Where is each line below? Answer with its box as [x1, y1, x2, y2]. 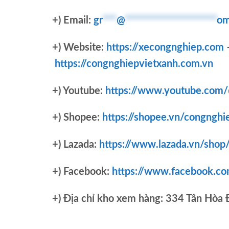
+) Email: [52, 15, 94, 26]
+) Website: [52, 42, 106, 53]
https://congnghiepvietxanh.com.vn [55, 58, 213, 69]
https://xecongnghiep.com [106, 42, 224, 53]
